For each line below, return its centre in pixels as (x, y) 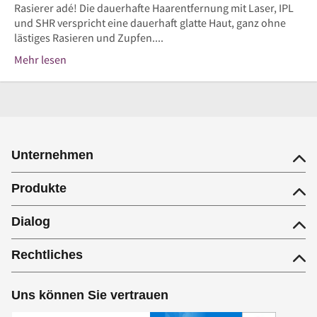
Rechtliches (47, 254)
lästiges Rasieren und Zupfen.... (89, 37)
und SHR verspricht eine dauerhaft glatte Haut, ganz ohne (150, 22)
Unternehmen (52, 155)
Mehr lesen (40, 59)
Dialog (31, 221)
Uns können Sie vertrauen (90, 295)
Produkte (39, 188)
